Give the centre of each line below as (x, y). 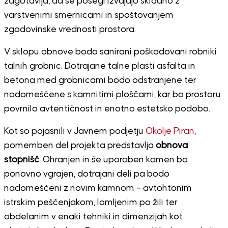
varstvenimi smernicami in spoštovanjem (89, 15)
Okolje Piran (170, 131)
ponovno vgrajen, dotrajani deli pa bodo (87, 174)
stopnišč (21, 160)
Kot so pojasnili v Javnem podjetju (75, 131)
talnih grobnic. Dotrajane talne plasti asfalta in (99, 66)
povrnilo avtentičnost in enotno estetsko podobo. (107, 109)
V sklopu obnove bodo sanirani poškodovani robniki (110, 52)
